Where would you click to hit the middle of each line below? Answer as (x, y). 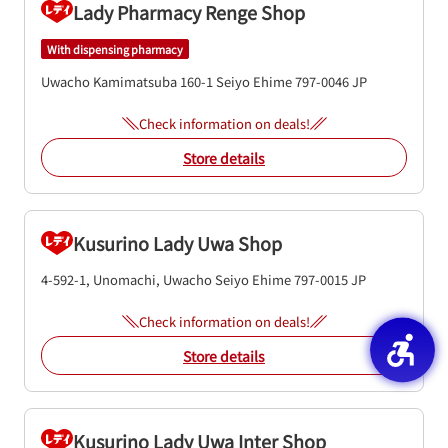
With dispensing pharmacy (115, 48)
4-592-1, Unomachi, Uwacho (126, 279)
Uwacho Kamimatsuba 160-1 (127, 81)
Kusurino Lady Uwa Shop (177, 243)
